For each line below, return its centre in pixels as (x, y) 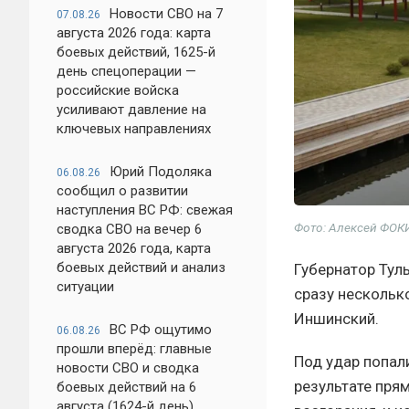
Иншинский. (336, 319)
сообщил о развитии (122, 191)
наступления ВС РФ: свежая (145, 210)
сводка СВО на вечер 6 (129, 229)
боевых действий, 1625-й (136, 52)
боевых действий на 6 (126, 387)
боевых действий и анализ (141, 267)
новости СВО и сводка (128, 368)
